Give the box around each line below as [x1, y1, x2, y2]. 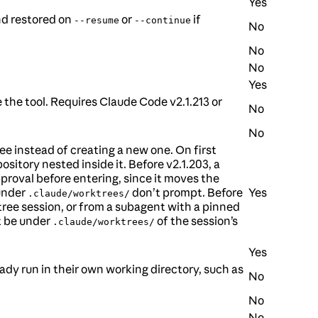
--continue [134, 15, 191, 26]
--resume [74, 15, 119, 26]
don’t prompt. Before [130, 185, 243, 200]
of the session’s [155, 214, 238, 229]
